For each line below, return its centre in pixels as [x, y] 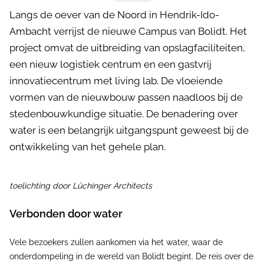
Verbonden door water [66, 214]
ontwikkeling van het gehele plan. [88, 147]
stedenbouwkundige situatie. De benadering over [124, 114]
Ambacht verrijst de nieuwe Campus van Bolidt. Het [128, 31]
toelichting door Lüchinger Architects [81, 186]
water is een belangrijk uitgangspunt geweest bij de [129, 130]
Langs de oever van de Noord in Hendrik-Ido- [114, 15]
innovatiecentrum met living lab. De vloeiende [116, 81]
